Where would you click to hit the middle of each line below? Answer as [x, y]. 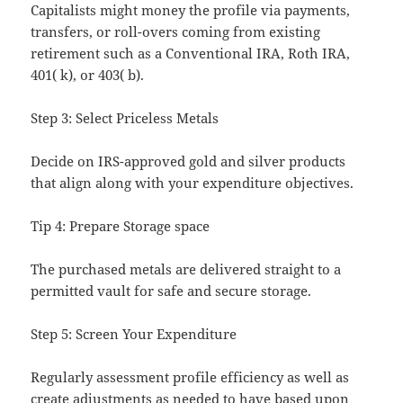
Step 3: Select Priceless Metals [125, 118]
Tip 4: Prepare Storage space [121, 226]
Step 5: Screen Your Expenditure [134, 334]
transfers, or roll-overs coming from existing [176, 32]
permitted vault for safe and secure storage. [171, 291]
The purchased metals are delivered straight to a [186, 269]
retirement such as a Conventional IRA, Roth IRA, [191, 54]
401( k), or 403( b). [88, 75]
